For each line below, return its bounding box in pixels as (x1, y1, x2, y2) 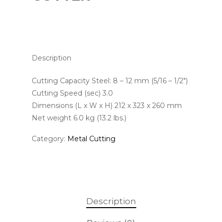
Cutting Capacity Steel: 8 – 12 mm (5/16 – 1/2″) (32, 76, 188, 85)
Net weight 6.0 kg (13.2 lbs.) (32, 113, 126, 122)
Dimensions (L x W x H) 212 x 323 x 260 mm (32, 101, 182, 110)
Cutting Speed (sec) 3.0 (32, 88, 113, 98)
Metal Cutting (67, 134, 115, 143)
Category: (32, 134, 67, 143)
